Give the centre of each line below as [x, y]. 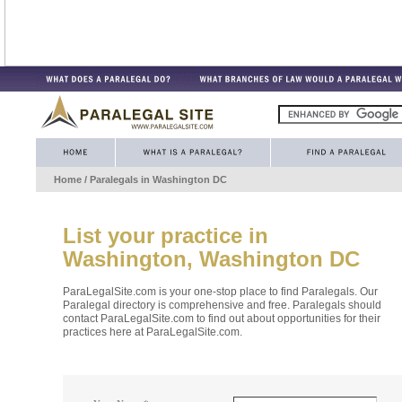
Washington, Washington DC [211, 259]
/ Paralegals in [117, 179]
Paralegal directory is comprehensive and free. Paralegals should [222, 306]
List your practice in [166, 236]
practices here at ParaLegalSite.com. [153, 332]
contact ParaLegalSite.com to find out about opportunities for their [222, 319]
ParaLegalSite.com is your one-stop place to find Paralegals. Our [220, 292]
